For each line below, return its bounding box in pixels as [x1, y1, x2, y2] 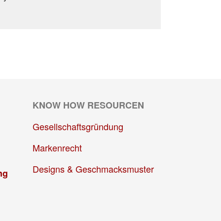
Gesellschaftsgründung [33, 119, 124, 133]
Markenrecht [33, 141, 82, 154]
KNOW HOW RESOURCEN [33, 98, 145, 111]
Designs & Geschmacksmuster [33, 162, 154, 175]
